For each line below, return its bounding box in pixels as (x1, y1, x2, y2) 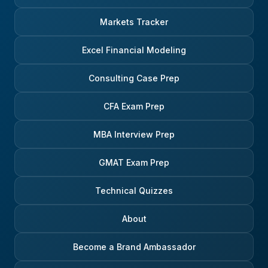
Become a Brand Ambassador (72, 242, 196, 252)
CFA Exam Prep (103, 101, 165, 112)
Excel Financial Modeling (82, 45, 186, 56)
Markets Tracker (100, 17, 168, 28)
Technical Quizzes (95, 185, 173, 196)
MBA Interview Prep (93, 129, 175, 140)
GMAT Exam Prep (99, 157, 169, 168)
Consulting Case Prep (89, 73, 179, 84)
